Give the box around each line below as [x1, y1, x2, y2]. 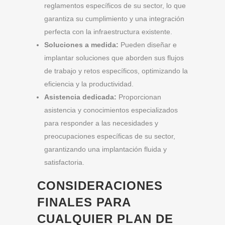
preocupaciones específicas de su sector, [44, 132, 175, 141]
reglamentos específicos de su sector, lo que [44, 2, 186, 10]
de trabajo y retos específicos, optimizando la [44, 67, 188, 75]
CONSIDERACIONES [37, 179, 163, 193]
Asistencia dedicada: [44, 93, 117, 101]
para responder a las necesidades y [44, 119, 158, 128]
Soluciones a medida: [44, 41, 119, 49]
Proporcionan [117, 93, 161, 101]
